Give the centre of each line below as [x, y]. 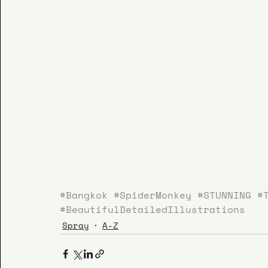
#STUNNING [224, 195]
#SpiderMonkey [153, 195]
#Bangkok [84, 195]
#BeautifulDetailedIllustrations [153, 209]
